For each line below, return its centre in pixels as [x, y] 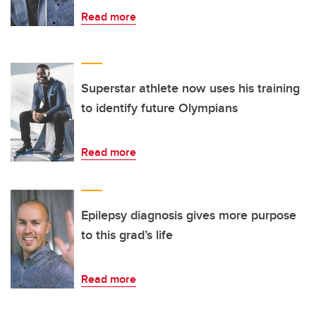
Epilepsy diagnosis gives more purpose [189, 215]
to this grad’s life [127, 235]
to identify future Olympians [159, 108]
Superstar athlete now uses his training [190, 89]
